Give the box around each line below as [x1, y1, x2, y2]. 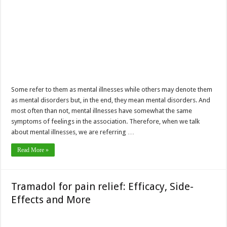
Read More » [17, 146, 49, 154]
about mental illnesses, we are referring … [11, 128, 135, 136]
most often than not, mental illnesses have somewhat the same [11, 107, 193, 115]
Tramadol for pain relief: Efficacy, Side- [11, 180, 194, 193]
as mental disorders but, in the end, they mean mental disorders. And [11, 96, 211, 104]
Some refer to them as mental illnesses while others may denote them [11, 86, 213, 94]
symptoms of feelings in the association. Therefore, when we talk [11, 118, 200, 126]
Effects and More [11, 194, 91, 206]
